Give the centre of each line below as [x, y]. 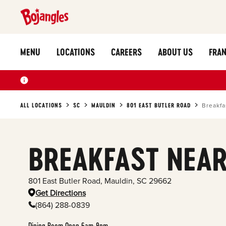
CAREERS [126, 52]
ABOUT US [175, 52]
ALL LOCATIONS [41, 105]
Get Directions [61, 193]
